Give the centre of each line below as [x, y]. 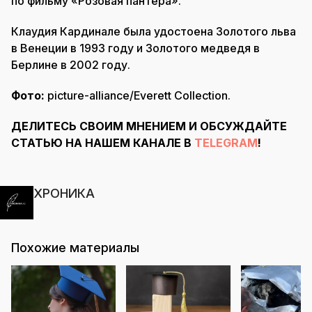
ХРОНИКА [64, 193]
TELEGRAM [226, 142]
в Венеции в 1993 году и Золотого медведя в [135, 48]
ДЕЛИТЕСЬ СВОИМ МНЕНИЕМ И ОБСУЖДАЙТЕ [149, 126]
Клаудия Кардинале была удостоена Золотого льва [154, 31]
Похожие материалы [75, 247]
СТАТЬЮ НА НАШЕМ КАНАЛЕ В [103, 142]
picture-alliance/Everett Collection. [139, 95]
